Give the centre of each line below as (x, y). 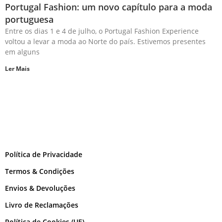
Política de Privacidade (44, 154)
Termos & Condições (40, 171)
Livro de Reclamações (42, 205)
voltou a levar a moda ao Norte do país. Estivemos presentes (105, 41)
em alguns (22, 52)
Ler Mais (17, 69)
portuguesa (29, 19)
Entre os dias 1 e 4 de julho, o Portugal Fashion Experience (102, 31)
